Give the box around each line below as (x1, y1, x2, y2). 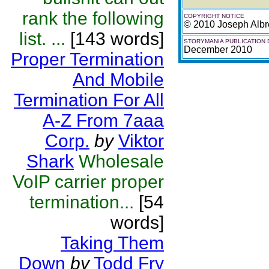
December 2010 (184, 44, 252, 55)
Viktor (118, 131, 164, 151)
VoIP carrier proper (13, 172, 164, 192)
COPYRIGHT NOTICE (184, 13, 244, 19)
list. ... (19, 29, 65, 49)
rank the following (22, 8, 164, 28)
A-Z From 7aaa (43, 110, 164, 130)
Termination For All (14, 90, 164, 110)
